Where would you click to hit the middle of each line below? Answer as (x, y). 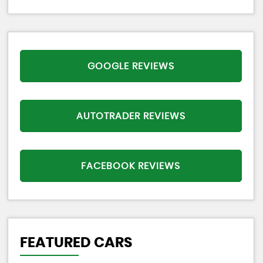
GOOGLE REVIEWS (131, 66)
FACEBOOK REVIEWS (131, 166)
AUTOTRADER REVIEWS (131, 116)
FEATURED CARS (76, 243)
